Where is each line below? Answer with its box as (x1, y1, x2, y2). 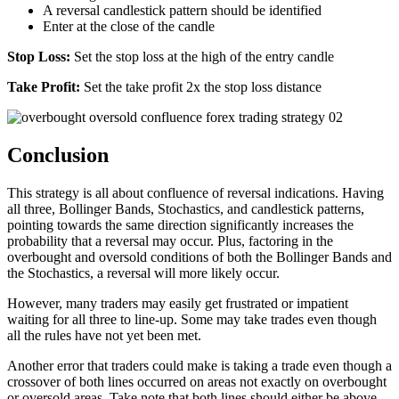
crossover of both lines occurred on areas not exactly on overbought (7, 374, 387, 390)
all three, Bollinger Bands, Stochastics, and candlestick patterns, (7, 201, 364, 217)
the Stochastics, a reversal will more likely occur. (7, 265, 280, 281)
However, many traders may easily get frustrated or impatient (7, 296, 348, 312)
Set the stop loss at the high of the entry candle (70, 49, 334, 65)
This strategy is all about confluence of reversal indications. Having (7, 185, 384, 201)
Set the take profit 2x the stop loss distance (80, 79, 322, 95)
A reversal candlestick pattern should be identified (43, 3, 322, 19)
